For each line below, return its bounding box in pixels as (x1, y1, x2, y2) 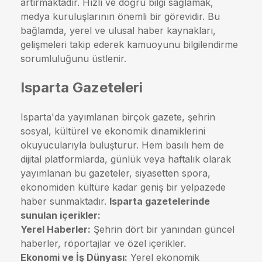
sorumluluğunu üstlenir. (20, 52, 126, 64)
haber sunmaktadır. (20, 195, 109, 207)
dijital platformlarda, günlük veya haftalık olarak (20, 153, 231, 165)
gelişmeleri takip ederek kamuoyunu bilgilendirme (20, 38, 238, 50)
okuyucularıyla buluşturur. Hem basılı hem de (20, 139, 224, 151)
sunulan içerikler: (20, 209, 101, 221)
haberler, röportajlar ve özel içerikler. (20, 237, 186, 249)
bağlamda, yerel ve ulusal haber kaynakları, (20, 24, 216, 36)
